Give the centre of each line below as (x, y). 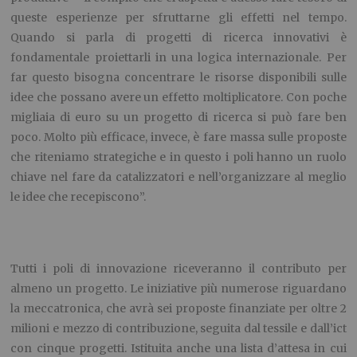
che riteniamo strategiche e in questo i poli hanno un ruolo (178, 157)
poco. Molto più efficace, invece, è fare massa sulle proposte (178, 137)
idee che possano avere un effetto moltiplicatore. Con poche (178, 97)
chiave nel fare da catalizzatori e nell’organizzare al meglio (178, 177)
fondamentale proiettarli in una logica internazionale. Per (178, 57)
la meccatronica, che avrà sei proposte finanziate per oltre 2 (178, 308)
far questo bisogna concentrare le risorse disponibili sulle (178, 77)
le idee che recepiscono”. (78, 196)
